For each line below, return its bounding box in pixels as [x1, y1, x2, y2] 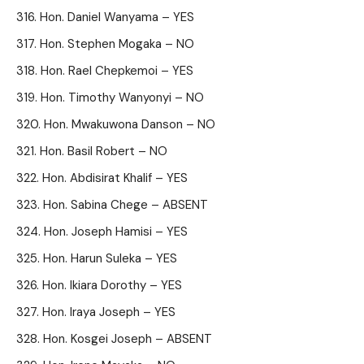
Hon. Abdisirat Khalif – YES [42, 170, 188, 186]
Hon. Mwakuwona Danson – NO [44, 116, 215, 132]
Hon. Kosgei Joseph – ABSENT [43, 331, 212, 347]
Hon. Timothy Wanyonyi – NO [41, 89, 204, 106]
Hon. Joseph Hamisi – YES [44, 223, 188, 240]
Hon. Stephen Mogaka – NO [40, 36, 194, 52]
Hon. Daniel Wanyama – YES [40, 9, 194, 25]
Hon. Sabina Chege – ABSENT [43, 197, 208, 213]
